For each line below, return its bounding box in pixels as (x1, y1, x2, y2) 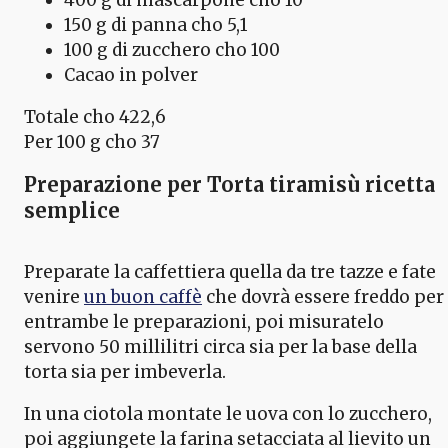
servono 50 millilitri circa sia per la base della (24, 335, 417, 358)
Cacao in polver (64, 63, 198, 86)
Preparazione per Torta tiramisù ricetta (24, 171, 435, 197)
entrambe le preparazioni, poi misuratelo (24, 310, 384, 333)
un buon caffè (84, 285, 202, 308)
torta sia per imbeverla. (24, 360, 226, 383)
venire (24, 285, 84, 308)
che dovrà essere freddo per (202, 285, 444, 308)
